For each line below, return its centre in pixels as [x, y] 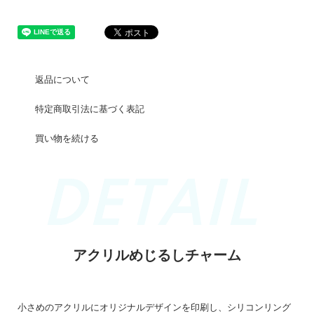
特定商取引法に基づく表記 [90, 109]
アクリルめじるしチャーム [157, 256]
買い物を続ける [67, 139]
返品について [62, 80]
